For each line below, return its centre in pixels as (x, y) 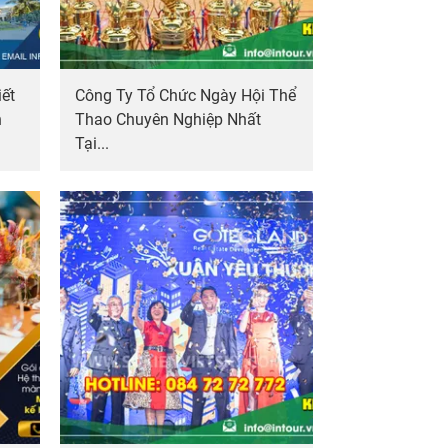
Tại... (91, 143)
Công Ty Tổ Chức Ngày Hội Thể (185, 95)
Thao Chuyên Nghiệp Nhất (167, 119)
